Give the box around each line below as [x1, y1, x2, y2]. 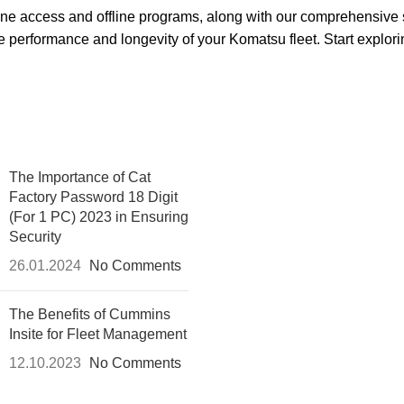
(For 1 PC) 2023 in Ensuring [9, 209, 188, 225]
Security [9, 229, 61, 245]
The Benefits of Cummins [9, 307, 170, 323]
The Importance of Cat [9, 170, 151, 186]
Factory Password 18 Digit [9, 189, 178, 206]
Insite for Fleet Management [9, 326, 187, 343]
